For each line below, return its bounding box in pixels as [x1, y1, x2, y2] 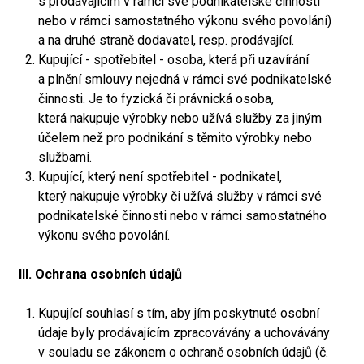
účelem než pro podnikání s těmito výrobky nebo [38, 130, 312, 145]
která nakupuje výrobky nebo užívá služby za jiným [38, 110, 322, 126]
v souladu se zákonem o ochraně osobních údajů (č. [38, 344, 328, 360]
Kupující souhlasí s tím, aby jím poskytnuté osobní [38, 305, 319, 321]
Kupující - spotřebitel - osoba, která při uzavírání [38, 52, 309, 67]
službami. [38, 149, 92, 165]
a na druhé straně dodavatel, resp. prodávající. [38, 32, 294, 48]
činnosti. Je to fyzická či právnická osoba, [38, 91, 274, 106]
